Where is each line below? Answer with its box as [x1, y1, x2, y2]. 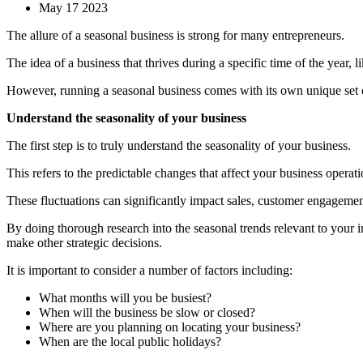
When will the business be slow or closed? [39, 305, 255, 319]
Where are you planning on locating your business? [39, 319, 301, 334]
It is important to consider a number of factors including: [6, 263, 293, 277]
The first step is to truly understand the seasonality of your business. [6, 138, 351, 152]
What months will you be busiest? [39, 290, 211, 305]
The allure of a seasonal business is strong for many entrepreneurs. [6, 28, 344, 42]
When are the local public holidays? [39, 334, 221, 348]
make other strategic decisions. [6, 235, 162, 250]
